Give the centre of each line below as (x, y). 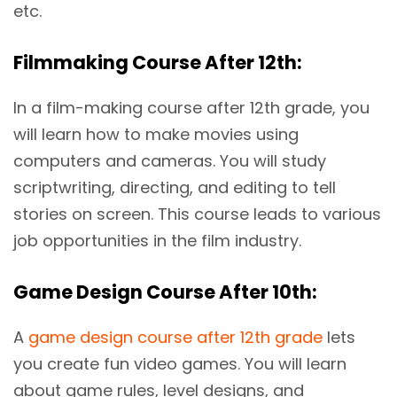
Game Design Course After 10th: (165, 292)
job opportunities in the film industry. (157, 241)
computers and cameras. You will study (170, 161)
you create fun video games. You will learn (180, 364)
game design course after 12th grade (175, 338)
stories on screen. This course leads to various (197, 214)
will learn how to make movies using (156, 135)
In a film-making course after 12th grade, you (191, 108)
